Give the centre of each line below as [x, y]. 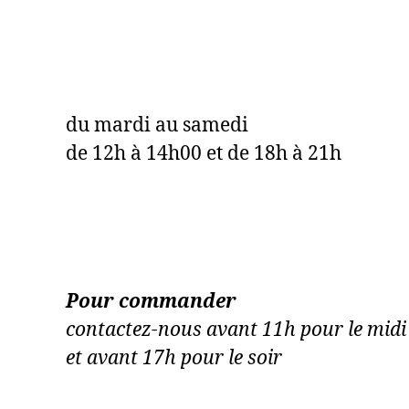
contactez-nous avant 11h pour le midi [236, 330]
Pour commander [151, 301]
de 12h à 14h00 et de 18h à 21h [204, 153]
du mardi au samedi [157, 125]
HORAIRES [119, 51]
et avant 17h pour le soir [174, 358]
